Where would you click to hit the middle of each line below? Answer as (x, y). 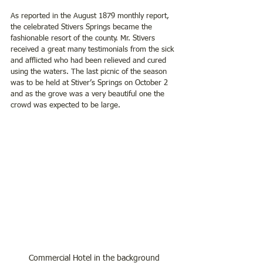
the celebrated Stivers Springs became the (82, 27)
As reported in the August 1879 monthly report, (91, 16)
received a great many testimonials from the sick (93, 49)
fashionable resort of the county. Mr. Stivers (84, 38)
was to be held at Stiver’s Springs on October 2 (90, 83)
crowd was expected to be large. (65, 105)
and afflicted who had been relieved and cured (90, 60)
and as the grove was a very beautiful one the (89, 94)
